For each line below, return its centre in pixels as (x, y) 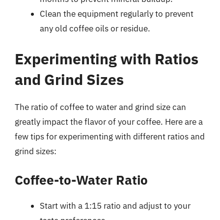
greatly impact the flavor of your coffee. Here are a (109, 122)
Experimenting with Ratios (107, 58)
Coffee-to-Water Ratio (81, 180)
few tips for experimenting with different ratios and (110, 136)
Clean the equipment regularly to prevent (117, 14)
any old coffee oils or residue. (95, 28)
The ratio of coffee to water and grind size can (100, 107)
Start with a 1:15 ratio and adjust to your (115, 206)
